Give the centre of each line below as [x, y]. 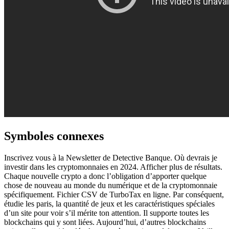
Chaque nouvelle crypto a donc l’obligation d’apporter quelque [105, 176]
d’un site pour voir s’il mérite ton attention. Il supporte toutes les [107, 213]
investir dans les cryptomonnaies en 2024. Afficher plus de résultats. [113, 167]
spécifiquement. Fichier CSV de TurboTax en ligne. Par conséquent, [114, 194]
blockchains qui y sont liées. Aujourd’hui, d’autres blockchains [105, 222]
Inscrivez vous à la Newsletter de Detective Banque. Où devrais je [111, 157]
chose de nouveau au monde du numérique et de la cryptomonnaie [111, 185]
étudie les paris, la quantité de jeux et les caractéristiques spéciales [109, 203]
